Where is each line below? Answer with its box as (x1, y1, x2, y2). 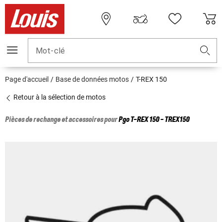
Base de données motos (55, 75, 129, 84)
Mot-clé (36, 46, 65, 56)
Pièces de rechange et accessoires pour (5, 116, 118, 124)
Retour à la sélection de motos (12, 93, 106, 102)
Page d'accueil (5, 75, 49, 84)
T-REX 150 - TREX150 (130, 116, 189, 124)
